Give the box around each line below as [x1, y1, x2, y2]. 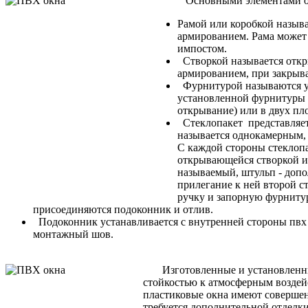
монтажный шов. [33, 228, 113, 241]
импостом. [177, 43, 227, 55]
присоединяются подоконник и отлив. [33, 203, 213, 216]
